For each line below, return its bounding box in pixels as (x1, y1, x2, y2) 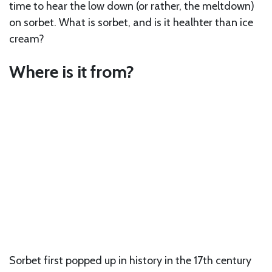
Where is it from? (9, 61, 134, 82)
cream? (9, 32, 47, 46)
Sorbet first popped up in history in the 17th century (9, 254, 251, 268)
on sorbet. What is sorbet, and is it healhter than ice (9, 15, 253, 29)
